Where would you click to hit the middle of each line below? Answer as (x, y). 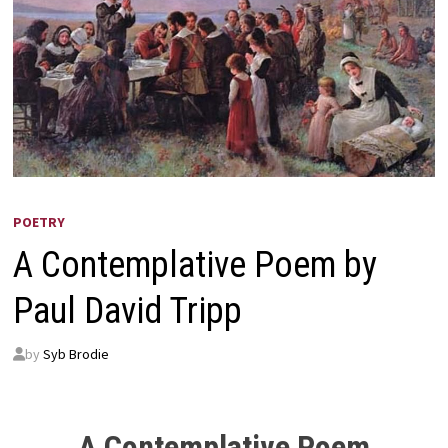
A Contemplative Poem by (194, 265)
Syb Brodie (75, 354)
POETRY (38, 222)
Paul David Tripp (127, 311)
